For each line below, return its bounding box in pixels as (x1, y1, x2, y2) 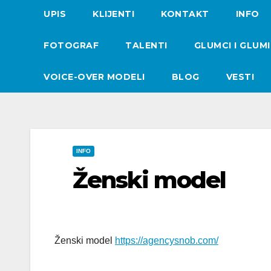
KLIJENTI (93, 8, 134, 19)
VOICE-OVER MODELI (44, 71, 145, 82)
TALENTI (125, 40, 168, 51)
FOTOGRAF (44, 40, 99, 51)
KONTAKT (161, 8, 209, 19)
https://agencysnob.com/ (115, 235, 218, 246)
